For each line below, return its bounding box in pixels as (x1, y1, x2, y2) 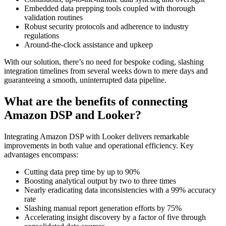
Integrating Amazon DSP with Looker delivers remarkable (4, 132, 189, 141)
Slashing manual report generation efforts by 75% (24, 203, 182, 212)
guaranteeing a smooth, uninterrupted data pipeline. (4, 76, 166, 85)
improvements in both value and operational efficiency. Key (4, 141, 194, 150)
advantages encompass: (4, 150, 78, 159)
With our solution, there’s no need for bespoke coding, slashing (4, 58, 204, 67)
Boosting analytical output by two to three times (24, 176, 176, 185)
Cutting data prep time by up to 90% (24, 167, 140, 176)
